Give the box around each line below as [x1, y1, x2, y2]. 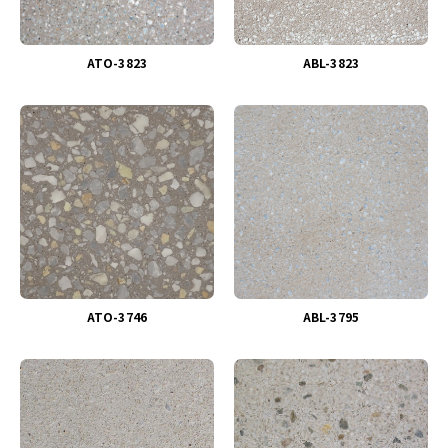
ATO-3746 [86, 308, 148, 325]
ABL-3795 [302, 308, 360, 325]
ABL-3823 [302, 54, 360, 71]
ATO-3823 [86, 54, 148, 71]
